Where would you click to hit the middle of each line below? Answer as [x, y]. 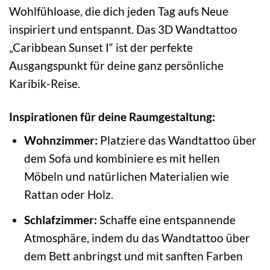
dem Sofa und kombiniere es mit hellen [122, 159]
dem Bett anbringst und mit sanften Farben [133, 256]
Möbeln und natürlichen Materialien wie [126, 177]
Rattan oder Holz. [68, 195]
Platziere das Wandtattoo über [177, 140]
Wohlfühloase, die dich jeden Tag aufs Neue [119, 11]
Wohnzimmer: [61, 140]
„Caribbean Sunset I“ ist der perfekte [101, 47]
